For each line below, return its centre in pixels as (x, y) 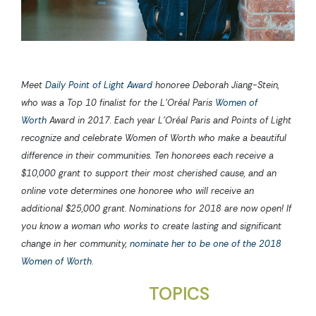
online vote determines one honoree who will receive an (138, 190)
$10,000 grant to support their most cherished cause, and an (149, 173)
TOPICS (179, 294)
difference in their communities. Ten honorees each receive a (147, 155)
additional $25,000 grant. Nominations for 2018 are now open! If (156, 208)
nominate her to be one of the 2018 (206, 243)
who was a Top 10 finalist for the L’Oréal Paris (118, 102)
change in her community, (75, 243)
